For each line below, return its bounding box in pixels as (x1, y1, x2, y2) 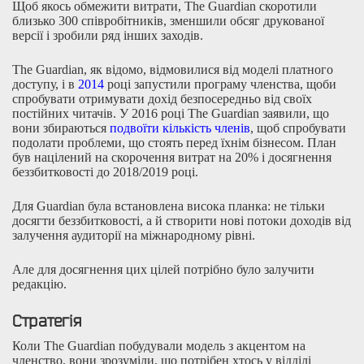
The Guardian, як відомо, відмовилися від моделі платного (12, 62, 333, 76)
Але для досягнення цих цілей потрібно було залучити (12, 262, 314, 276)
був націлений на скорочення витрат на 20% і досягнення (12, 149, 331, 164)
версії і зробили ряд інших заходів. (12, 28, 203, 42)
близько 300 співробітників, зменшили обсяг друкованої (12, 13, 324, 28)
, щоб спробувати (250, 120, 346, 135)
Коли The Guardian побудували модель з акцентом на (12, 338, 305, 353)
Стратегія (12, 311, 81, 330)
